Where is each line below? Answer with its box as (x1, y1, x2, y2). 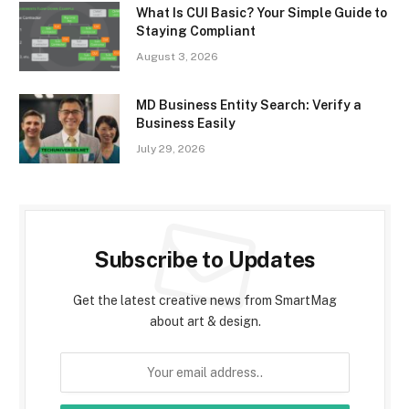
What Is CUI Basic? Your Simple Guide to (136, 5, 387, 21)
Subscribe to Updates (93, 246, 317, 273)
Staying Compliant (136, 24, 256, 39)
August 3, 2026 (136, 50, 218, 64)
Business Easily (136, 116, 236, 131)
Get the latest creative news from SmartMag (73, 293, 337, 309)
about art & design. (149, 314, 261, 330)
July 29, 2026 (136, 142, 205, 156)
